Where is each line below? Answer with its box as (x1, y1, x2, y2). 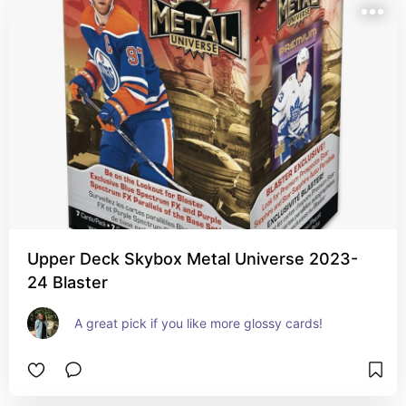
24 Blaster (27, 273, 108, 292)
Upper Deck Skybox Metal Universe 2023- (27, 249, 358, 268)
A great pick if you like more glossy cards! (74, 315, 323, 331)
